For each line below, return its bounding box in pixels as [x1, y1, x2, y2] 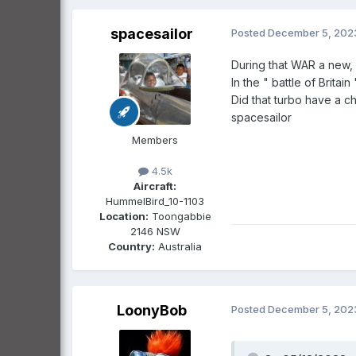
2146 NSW [130, 225, 180, 238]
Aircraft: [133, 180, 176, 193]
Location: [99, 210, 149, 223]
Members [132, 133, 178, 146]
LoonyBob [117, 302, 187, 319]
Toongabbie [148, 210, 211, 223]
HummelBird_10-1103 [106, 195, 204, 208]
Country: [108, 240, 155, 253]
